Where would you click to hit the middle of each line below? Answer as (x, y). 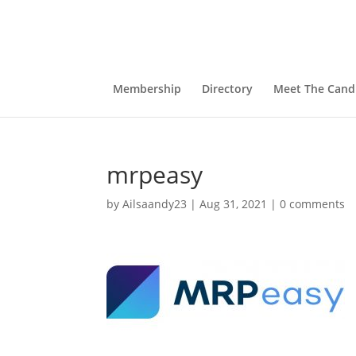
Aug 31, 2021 (234, 204)
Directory (227, 89)
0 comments (313, 204)
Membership (147, 89)
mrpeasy (155, 174)
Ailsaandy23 (155, 204)
